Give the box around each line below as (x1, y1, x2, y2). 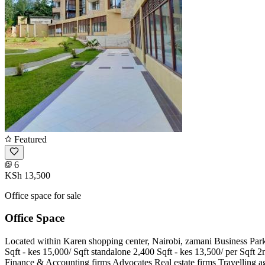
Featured (12, 134, 47, 144)
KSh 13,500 (5, 170, 50, 180)
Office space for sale (5, 190, 81, 201)
